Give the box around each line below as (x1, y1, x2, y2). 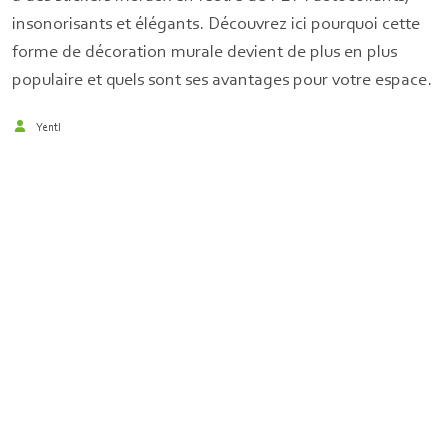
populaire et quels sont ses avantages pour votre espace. (12, 68, 432, 89)
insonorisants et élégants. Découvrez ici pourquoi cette (12, 12, 420, 33)
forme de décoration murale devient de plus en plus (12, 40, 397, 61)
